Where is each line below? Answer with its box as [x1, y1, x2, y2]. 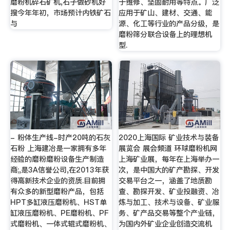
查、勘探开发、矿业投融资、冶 [119, 186, 220, 197]
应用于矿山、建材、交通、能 [119, 7, 213, 18]
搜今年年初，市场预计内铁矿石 [10, 7, 111, 18]
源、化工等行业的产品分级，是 [119, 18, 220, 29]
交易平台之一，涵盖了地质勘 [119, 176, 213, 186]
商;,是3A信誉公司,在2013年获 [10, 165, 109, 176]
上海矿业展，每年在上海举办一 [119, 154, 220, 165]
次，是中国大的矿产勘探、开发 [119, 165, 220, 176]
